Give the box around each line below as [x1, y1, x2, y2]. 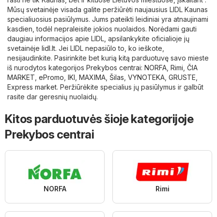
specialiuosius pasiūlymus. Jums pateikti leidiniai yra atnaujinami [7, 15, 208, 23]
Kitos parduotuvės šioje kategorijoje [5, 111, 193, 126]
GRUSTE [169, 73, 196, 81]
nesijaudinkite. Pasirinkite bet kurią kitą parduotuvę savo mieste [7, 53, 209, 62]
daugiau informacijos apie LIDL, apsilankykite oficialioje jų [7, 34, 189, 43]
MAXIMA [79, 73, 106, 81]
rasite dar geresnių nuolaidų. [7, 92, 98, 101]
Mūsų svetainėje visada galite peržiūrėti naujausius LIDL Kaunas [7, 5, 208, 14]
